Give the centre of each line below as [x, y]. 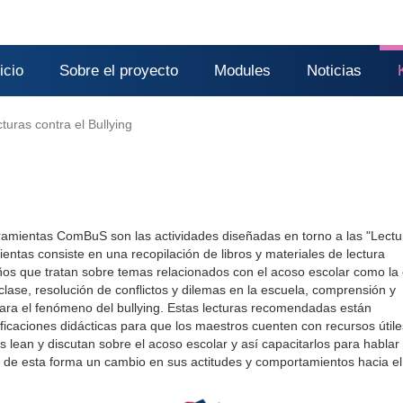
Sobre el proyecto [119, 71]
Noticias [334, 71]
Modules [242, 71]
